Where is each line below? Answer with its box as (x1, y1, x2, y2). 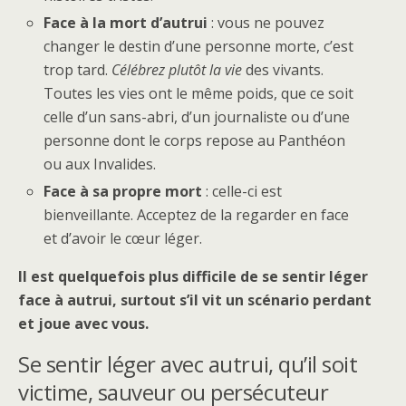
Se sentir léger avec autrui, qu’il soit (18, 349, 358, 380)
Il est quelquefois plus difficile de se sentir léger (18, 266, 368, 287)
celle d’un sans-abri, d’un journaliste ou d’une (43, 107, 351, 128)
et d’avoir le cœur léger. (43, 228, 203, 249)
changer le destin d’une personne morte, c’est (43, 36, 354, 57)
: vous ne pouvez (208, 13, 325, 34)
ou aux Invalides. (43, 154, 157, 175)
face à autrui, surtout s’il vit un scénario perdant (18, 290, 372, 311)
